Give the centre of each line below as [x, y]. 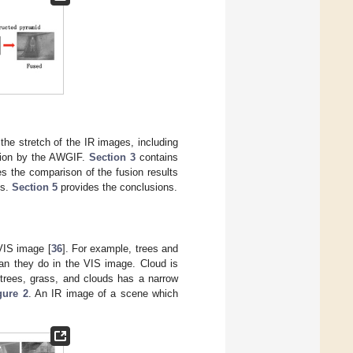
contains [157, 158]
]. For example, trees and [120, 249]
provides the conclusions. [117, 188]
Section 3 [112, 158]
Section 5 [35, 188]
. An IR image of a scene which [103, 294]
